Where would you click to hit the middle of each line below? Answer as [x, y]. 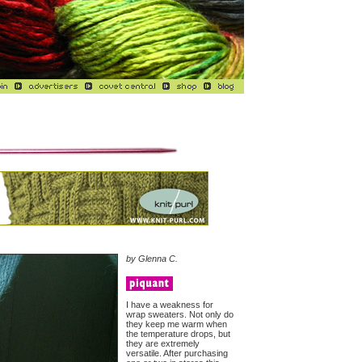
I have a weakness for [170, 305]
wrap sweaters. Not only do [180, 314]
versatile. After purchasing [177, 353]
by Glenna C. [152, 259]
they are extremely [163, 343]
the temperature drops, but [178, 334]
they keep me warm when [177, 324]
